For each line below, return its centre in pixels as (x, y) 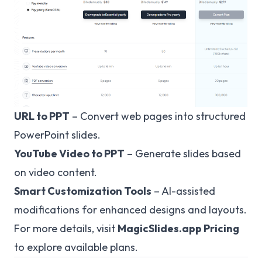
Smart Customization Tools (83, 191)
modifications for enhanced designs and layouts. (130, 209)
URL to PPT (42, 116)
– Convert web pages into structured (158, 116)
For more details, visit (66, 228)
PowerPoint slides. (57, 135)
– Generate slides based (183, 153)
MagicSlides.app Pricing (178, 228)
